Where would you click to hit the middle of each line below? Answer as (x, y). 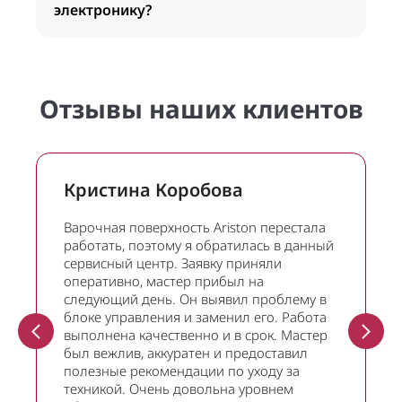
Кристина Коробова (153, 190)
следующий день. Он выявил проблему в (195, 299)
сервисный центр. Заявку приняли (173, 263)
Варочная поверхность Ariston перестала (195, 227)
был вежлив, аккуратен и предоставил (186, 353)
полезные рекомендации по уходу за (182, 371)
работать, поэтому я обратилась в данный (199, 245)
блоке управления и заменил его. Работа (195, 317)
